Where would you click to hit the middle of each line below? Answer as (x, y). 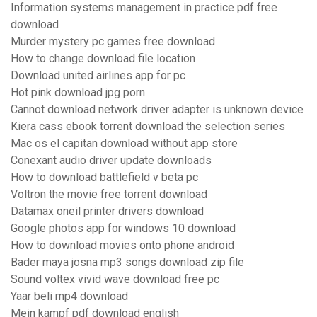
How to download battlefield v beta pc (104, 178)
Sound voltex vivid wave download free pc (115, 279)
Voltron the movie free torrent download (109, 195)
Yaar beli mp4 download (69, 296)
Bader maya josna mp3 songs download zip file (127, 263)
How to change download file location (103, 59)
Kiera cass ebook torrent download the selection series (148, 127)
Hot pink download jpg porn (78, 93)
